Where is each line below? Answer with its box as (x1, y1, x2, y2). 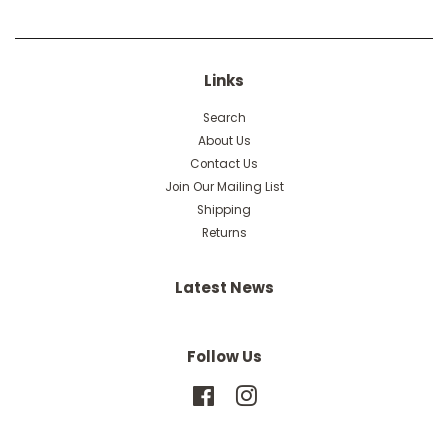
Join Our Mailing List (164, 178, 284, 195)
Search (202, 109, 246, 126)
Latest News (174, 276, 274, 298)
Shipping (197, 201, 251, 218)
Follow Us (186, 345, 262, 367)
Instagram (256, 385, 323, 402)
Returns (201, 224, 247, 241)
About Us (197, 132, 251, 149)
